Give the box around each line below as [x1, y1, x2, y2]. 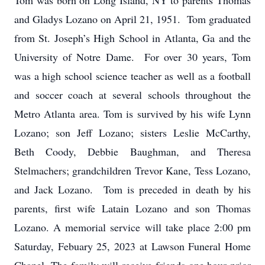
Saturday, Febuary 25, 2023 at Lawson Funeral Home [14, 239, 251, 253]
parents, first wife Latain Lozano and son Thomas [14, 201, 251, 215]
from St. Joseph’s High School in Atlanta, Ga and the [14, 31, 251, 45]
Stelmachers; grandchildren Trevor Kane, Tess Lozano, [14, 163, 251, 177]
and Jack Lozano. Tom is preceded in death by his [14, 182, 251, 196]
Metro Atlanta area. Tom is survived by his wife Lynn [14, 106, 251, 121]
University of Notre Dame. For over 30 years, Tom [14, 50, 251, 64]
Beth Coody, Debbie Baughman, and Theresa [14, 144, 251, 159]
